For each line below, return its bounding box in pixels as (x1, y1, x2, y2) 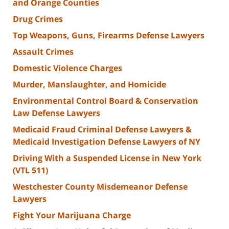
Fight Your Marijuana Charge (13, 210, 131, 221)
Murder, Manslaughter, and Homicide (13, 79, 166, 90)
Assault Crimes (13, 46, 74, 58)
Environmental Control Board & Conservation (13, 95, 198, 107)
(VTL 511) (13, 165, 48, 176)
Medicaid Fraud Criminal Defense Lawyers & (13, 124, 192, 135)
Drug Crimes (13, 13, 63, 25)
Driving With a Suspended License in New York (13, 152, 201, 164)
